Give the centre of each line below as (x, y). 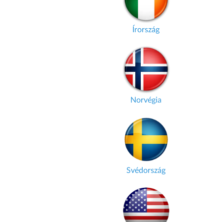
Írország (146, 30)
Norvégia (146, 100)
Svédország (146, 170)
